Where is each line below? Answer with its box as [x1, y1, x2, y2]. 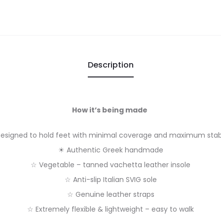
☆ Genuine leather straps [67, 189, 154, 199]
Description [87, 59, 134, 71]
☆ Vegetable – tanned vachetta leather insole [31, 160, 190, 170]
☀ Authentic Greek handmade [58, 145, 163, 155]
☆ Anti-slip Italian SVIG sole [64, 175, 157, 184]
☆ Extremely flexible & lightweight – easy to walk [27, 204, 194, 214]
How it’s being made [72, 105, 149, 115]
